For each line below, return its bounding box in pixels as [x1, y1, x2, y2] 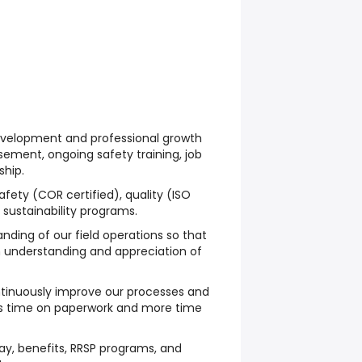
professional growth [90, 130, 202, 146]
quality [125, 187, 163, 203]
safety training [97, 146, 179, 162]
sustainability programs [3, 203, 135, 219]
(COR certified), [29, 187, 125, 203]
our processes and [102, 284, 209, 300]
